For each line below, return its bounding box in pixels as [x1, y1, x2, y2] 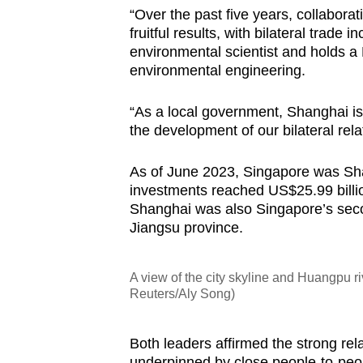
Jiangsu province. [129, 220, 243, 237]
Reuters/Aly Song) [129, 287, 235, 301]
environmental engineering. [129, 62, 305, 79]
